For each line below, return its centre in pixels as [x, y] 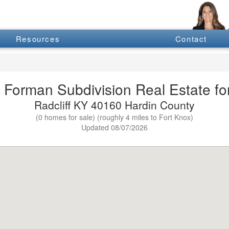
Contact [191, 39]
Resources [38, 39]
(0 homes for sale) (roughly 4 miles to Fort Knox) [114, 117]
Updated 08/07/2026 [114, 127]
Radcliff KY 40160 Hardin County [114, 105]
